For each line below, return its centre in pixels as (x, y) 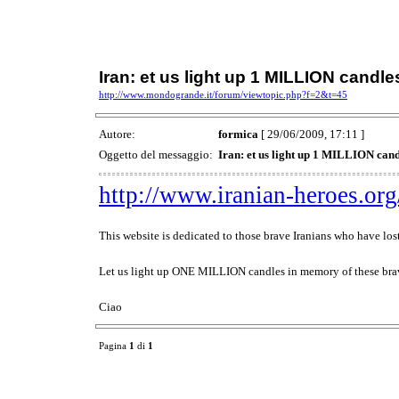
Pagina (114, 346)
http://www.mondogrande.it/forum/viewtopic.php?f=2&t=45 (223, 95)
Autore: (118, 134)
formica (238, 134)
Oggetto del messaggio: (157, 155)
